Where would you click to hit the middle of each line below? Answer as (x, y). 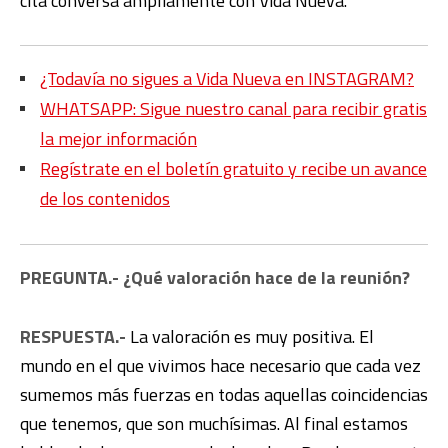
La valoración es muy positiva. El (250, 336)
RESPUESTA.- (73, 336)
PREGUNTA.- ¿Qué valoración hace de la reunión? (215, 277)
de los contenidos (105, 198)
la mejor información (118, 138)
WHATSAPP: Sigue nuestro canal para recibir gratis (233, 108)
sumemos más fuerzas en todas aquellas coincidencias (224, 394)
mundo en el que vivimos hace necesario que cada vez (220, 365)
